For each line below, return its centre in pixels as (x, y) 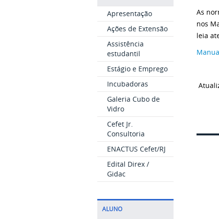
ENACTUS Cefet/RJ (136, 149)
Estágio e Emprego (137, 69)
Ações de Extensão (137, 29)
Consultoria (126, 134)
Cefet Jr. (120, 124)
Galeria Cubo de (133, 99)
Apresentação (129, 13)
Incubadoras (127, 84)
